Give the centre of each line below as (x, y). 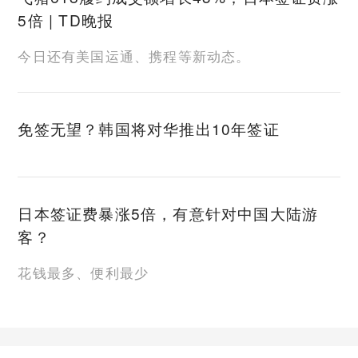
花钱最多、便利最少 (84, 272)
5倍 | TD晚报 (66, 20)
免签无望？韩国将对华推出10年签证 (149, 128)
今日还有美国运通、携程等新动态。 (134, 56)
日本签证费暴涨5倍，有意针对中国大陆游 (168, 213)
